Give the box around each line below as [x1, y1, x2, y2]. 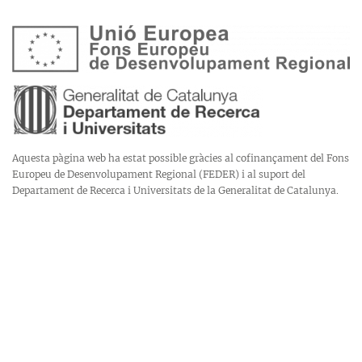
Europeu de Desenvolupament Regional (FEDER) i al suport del [12, 167, 305, 180]
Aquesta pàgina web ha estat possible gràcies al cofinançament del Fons [12, 151, 349, 164]
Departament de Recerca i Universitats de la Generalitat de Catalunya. [12, 183, 339, 196]
